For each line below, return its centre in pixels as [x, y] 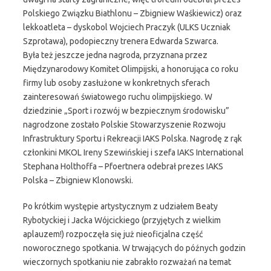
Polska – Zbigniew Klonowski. [78, 180]
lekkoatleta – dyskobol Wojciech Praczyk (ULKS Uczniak [127, 27]
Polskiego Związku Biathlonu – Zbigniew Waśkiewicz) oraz [132, 13]
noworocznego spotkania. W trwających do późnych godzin [134, 248]
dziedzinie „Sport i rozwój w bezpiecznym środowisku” [126, 111]
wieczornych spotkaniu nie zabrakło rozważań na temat [127, 262]
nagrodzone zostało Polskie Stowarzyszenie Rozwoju [124, 125]
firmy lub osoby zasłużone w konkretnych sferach [116, 83]
